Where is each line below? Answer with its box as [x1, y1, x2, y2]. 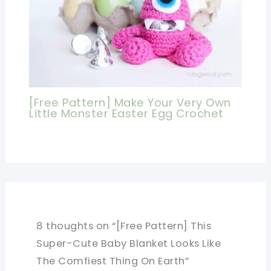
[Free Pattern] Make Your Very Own [29, 95, 231, 111]
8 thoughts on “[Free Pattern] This [36, 218, 212, 233]
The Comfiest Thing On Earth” [36, 253, 189, 268]
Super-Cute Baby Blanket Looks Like [36, 236, 221, 250]
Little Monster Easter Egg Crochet [29, 106, 224, 122]
